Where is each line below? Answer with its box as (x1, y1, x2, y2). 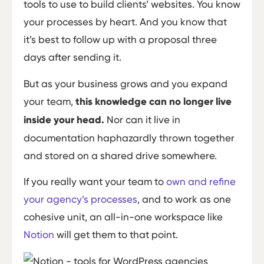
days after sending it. (24, 51, 121, 64)
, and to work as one (137, 193, 231, 206)
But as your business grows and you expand (24, 77, 227, 90)
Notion (24, 229, 54, 241)
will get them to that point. (54, 229, 178, 241)
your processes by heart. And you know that (24, 16, 227, 28)
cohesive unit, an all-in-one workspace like (24, 211, 223, 223)
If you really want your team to (24, 176, 166, 188)
